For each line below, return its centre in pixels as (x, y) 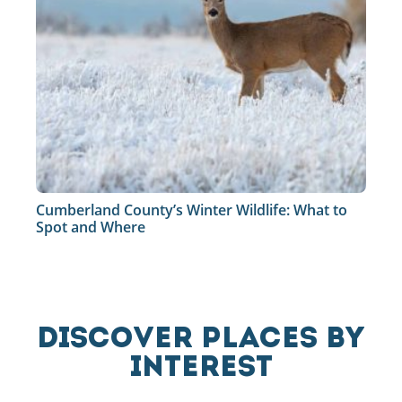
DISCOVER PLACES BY (201, 340)
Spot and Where (91, 227)
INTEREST (201, 369)
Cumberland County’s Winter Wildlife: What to (192, 210)
